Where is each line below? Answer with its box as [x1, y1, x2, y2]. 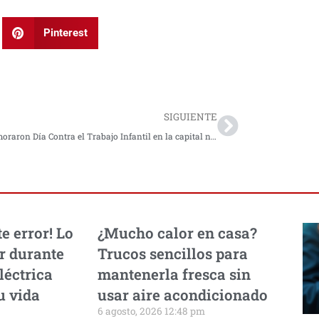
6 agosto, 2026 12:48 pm [98, 304, 205, 318]
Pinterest [43, 26, 88, 40]
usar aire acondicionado [98, 284, 268, 305]
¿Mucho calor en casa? [98, 222, 257, 243]
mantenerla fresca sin [98, 263, 251, 284]
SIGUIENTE [164, 110, 217, 123]
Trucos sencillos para [98, 243, 248, 263]
